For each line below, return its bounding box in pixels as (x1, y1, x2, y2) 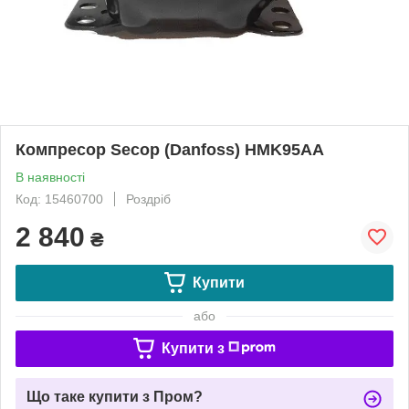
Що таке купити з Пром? (26, 388, 203, 404)
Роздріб (126, 191, 171, 206)
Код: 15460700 (16, 191, 103, 206)
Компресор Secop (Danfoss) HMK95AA (16, 140, 324, 159)
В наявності (16, 169, 85, 184)
